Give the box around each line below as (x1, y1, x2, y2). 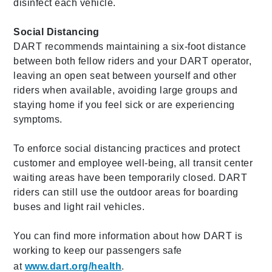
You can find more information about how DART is (13, 230, 243, 241)
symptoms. (13, 114, 63, 124)
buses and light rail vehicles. (13, 201, 145, 212)
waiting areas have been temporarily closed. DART (13, 172, 248, 183)
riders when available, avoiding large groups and (13, 84, 238, 95)
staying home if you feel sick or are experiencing (13, 99, 235, 110)
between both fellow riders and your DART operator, (13, 55, 252, 66)
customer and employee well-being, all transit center (13, 157, 253, 168)
